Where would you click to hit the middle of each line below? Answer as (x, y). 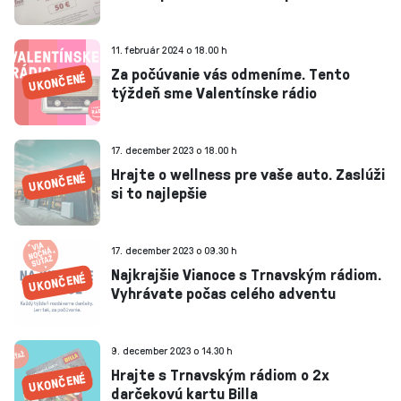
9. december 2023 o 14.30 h (172, 350)
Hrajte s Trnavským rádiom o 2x (220, 374)
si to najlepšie (159, 192)
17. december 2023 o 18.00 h (174, 150)
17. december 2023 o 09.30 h (174, 250)
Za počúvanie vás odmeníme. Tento (230, 73)
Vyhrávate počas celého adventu (223, 293)
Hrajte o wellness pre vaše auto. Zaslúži (248, 174)
